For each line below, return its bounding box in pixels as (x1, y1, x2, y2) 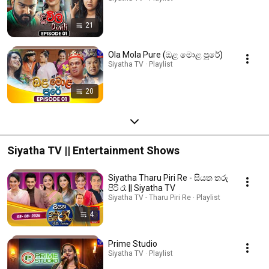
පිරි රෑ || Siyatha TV (108, 183, 175, 193)
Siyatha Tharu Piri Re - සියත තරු (108, 172, 228, 183)
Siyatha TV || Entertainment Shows (7, 144, 180, 157)
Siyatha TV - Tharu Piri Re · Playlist (108, 193, 220, 202)
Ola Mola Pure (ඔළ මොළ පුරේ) (108, 49, 223, 59)
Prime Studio (108, 238, 157, 249)
